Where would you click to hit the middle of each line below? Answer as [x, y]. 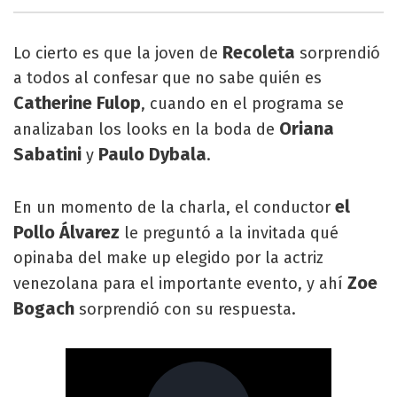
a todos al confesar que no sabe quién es [167, 78]
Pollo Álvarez [66, 232]
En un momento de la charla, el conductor [174, 207]
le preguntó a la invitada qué [229, 233]
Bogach [46, 308]
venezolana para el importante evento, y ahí [180, 284]
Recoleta [259, 52]
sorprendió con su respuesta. [187, 309]
